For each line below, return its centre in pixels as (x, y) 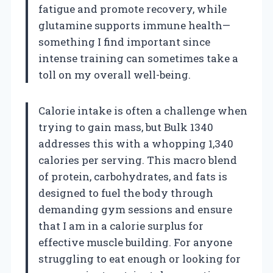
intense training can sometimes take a (138, 58)
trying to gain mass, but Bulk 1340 (126, 127)
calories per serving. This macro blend (138, 160)
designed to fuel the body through (126, 193)
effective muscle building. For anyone (135, 242)
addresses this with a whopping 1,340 (136, 143)
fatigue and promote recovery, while (133, 9)
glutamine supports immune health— (134, 25)
